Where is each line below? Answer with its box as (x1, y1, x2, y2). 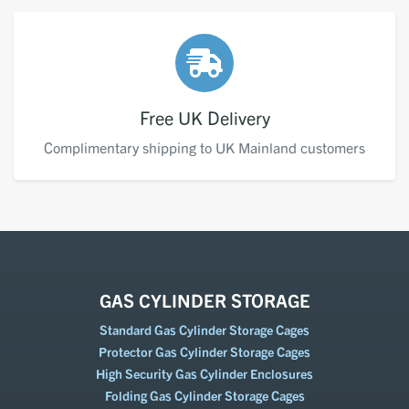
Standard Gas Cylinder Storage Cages (100, 321, 309, 338)
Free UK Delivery (139, 106, 270, 129)
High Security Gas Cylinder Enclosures (96, 365, 313, 382)
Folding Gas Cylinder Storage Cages (104, 387, 305, 404)
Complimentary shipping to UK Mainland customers (44, 138, 365, 156)
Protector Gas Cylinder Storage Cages (99, 343, 310, 360)
